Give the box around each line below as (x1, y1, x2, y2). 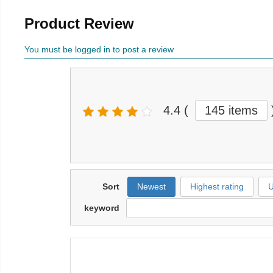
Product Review (24, 15, 134, 32)
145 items (205, 104, 258, 118)
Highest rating (190, 182, 244, 192)
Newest (137, 182, 166, 192)
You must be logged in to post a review (24, 44, 174, 55)
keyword (84, 203, 119, 213)
